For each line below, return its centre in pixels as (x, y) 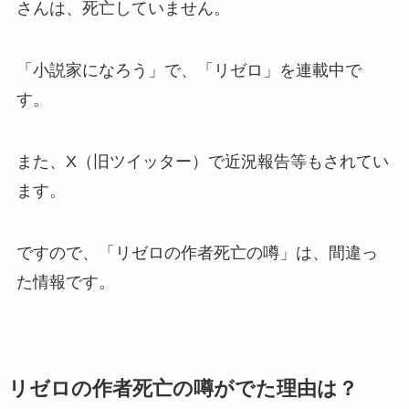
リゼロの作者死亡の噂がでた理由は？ (183, 388)
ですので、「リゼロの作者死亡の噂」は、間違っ (197, 252)
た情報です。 (65, 282)
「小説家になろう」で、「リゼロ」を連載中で (189, 71)
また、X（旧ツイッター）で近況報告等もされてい (202, 162)
